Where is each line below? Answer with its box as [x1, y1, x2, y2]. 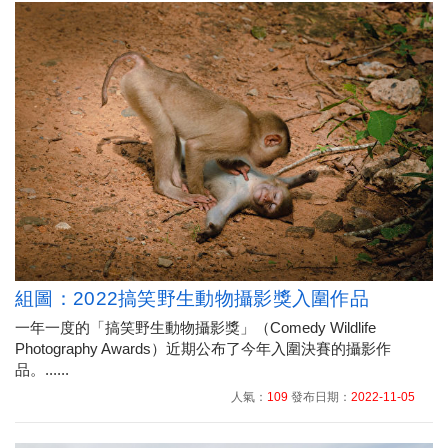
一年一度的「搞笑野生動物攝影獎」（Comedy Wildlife [15, 319, 376, 337]
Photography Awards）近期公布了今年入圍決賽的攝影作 [15, 340, 391, 358]
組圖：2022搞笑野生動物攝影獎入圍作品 [15, 288, 369, 310]
